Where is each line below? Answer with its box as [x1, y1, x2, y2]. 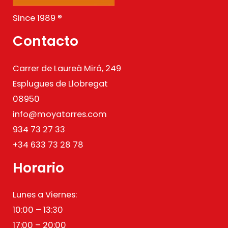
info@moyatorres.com [13, 108, 107, 120]
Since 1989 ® [13, 12, 62, 24]
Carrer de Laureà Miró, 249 [13, 62, 121, 74]
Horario [13, 158, 64, 177]
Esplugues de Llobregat [13, 77, 108, 90]
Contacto [13, 31, 78, 50]
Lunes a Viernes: [13, 189, 77, 201]
